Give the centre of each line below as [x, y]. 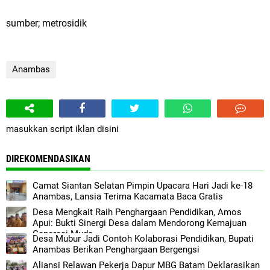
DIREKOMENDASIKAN [48, 159]
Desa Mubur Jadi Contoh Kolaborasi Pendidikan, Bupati [143, 239]
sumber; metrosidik [46, 23]
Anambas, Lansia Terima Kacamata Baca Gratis [128, 196]
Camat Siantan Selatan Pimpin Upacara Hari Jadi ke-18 [143, 186]
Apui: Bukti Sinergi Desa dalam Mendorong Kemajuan [140, 223]
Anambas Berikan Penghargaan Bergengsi [116, 250]
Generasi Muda [63, 234]
